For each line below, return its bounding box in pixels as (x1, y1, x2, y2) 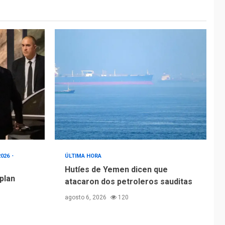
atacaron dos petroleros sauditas (64, 177, 192, 187)
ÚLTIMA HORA (64, 153, 102, 160)
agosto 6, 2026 (64, 194, 108, 201)
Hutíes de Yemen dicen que (64, 165, 168, 175)
